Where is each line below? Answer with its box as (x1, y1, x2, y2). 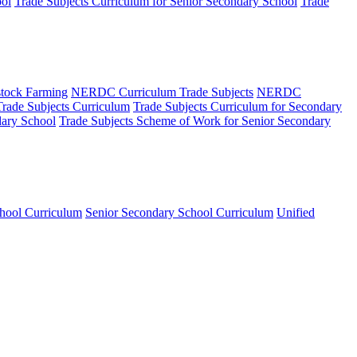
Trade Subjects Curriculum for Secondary (133, 100, 342, 114)
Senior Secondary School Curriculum (85, 205, 273, 219)
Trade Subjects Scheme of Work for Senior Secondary (59, 114, 331, 128)
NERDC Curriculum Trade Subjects (71, 85, 253, 100)
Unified (277, 205, 315, 219)
